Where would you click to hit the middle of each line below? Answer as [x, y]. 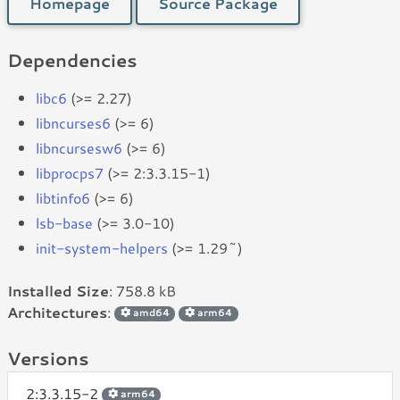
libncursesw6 [79, 148]
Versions [48, 358]
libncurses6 [73, 123]
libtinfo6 [63, 198]
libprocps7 [70, 173]
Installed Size [58, 291]
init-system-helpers [102, 248]
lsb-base [64, 223]
